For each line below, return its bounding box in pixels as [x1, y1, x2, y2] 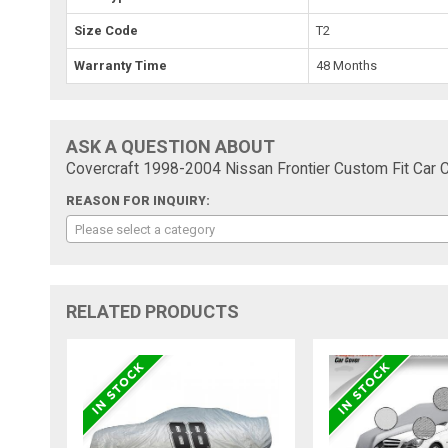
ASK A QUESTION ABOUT [66, 135, 276, 157]
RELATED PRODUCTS [66, 300, 240, 322]
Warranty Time [74, 57, 168, 73]
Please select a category [75, 221, 216, 237]
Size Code [74, 22, 139, 38]
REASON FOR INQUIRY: [66, 193, 211, 208]
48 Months [316, 57, 378, 73]
